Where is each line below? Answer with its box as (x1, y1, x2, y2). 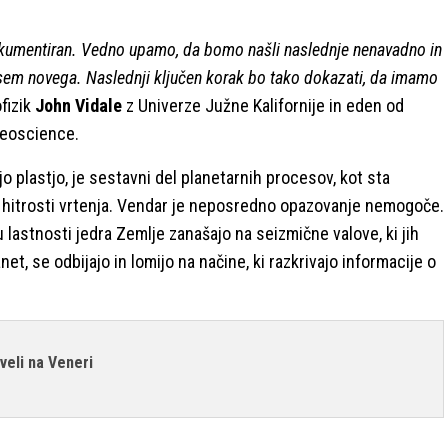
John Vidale (35, 94, 122, 116)
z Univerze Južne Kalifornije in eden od (122, 94, 404, 116)
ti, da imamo (354, 66, 438, 88)
